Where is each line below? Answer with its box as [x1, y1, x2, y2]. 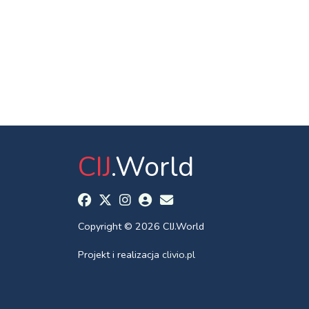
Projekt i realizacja [77, 247, 162, 261]
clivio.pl [161, 247, 195, 261]
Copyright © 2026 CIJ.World [77, 219, 204, 233]
